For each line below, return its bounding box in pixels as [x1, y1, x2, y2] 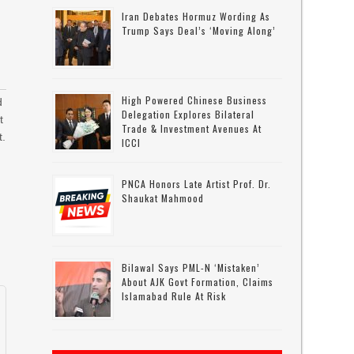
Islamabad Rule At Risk [122, 289, 227, 303]
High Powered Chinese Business [122, 93, 268, 107]
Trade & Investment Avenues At [122, 122, 262, 135]
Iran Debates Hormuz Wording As [122, 9, 271, 23]
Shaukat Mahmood [122, 191, 205, 205]
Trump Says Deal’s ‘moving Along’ [122, 24, 277, 37]
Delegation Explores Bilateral [122, 107, 255, 121]
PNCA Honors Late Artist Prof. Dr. [122, 177, 272, 190]
